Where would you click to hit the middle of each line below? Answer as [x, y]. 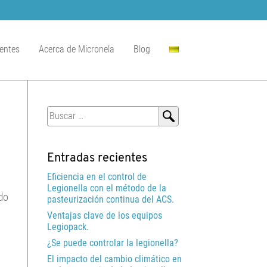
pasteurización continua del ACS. [111, 200]
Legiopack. [68, 227]
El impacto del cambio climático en [114, 259]
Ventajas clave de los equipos [105, 216]
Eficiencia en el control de [97, 177]
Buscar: [61, 112]
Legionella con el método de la [107, 188]
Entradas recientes [97, 159]
